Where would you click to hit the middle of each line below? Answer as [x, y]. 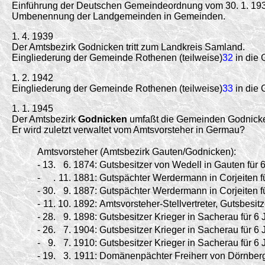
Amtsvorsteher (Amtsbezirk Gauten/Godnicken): [137, 151]
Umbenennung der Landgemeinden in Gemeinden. [119, 16]
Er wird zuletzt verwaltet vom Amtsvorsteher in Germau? [128, 130]
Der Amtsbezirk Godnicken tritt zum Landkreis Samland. [128, 47]
